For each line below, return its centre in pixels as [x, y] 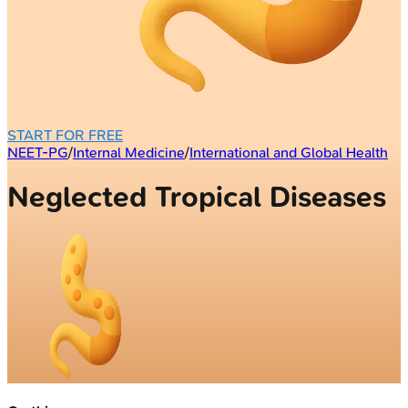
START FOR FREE [65, 135]
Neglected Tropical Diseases [197, 198]
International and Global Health [289, 152]
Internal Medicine [129, 152]
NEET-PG [38, 152]
